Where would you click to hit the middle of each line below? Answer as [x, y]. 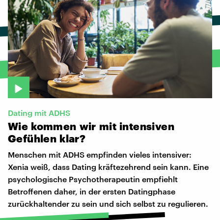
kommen [54, 126]
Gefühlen [32, 138]
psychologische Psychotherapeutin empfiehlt [93, 179]
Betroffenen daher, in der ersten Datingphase [92, 192]
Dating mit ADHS [39, 113]
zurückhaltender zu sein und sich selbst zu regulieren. [108, 204]
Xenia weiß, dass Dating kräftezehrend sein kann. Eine [108, 167]
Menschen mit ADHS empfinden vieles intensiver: [100, 155]
